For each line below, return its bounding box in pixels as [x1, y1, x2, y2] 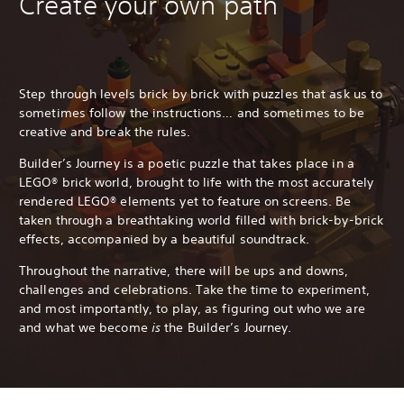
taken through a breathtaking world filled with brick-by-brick [19, 211, 384, 228]
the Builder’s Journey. [161, 318, 292, 335]
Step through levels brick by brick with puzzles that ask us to [19, 85, 383, 102]
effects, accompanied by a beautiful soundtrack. [19, 230, 309, 247]
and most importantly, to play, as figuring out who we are [19, 299, 365, 317]
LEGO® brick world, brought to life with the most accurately [19, 173, 373, 190]
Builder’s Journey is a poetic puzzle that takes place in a [19, 154, 354, 171]
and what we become [19, 318, 151, 335]
